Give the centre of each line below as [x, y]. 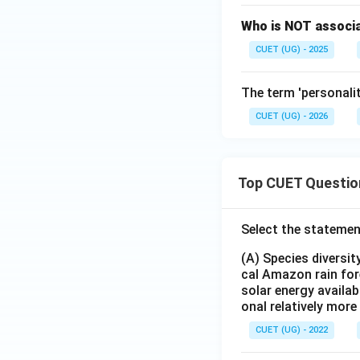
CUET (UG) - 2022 [292, 330]
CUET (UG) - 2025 [292, 49]
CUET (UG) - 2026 [292, 116]
